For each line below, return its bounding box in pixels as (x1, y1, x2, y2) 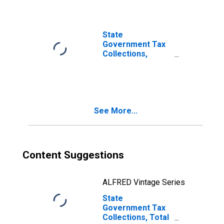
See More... (94, 106, 137, 115)
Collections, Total (102, 212, 169, 222)
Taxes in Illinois (102, 68, 160, 77)
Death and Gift (102, 58, 156, 68)
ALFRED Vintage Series (102, 177, 185, 187)
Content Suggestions (22, 149, 124, 161)
